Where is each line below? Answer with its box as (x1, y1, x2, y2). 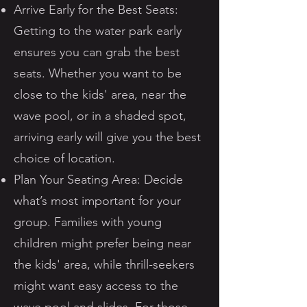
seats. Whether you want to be (14, 66, 182, 81)
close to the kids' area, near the (14, 87, 186, 102)
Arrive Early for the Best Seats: (14, 2, 178, 17)
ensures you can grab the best (14, 45, 180, 60)
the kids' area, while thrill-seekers (14, 257, 195, 272)
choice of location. (14, 151, 115, 166)
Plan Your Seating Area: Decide (14, 172, 183, 187)
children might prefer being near (14, 236, 191, 251)
